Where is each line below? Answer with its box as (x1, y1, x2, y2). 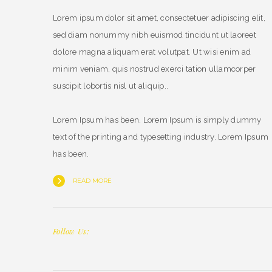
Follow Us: (53, 225, 89, 236)
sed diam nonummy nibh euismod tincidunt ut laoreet (53, 30, 257, 39)
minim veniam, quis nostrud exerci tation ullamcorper (53, 64, 256, 73)
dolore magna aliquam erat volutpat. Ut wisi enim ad (53, 47, 251, 56)
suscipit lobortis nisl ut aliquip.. (53, 81, 169, 90)
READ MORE (73, 176, 112, 185)
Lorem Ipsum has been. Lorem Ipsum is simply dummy (53, 115, 262, 124)
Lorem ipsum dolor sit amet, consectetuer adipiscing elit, (53, 13, 265, 22)
